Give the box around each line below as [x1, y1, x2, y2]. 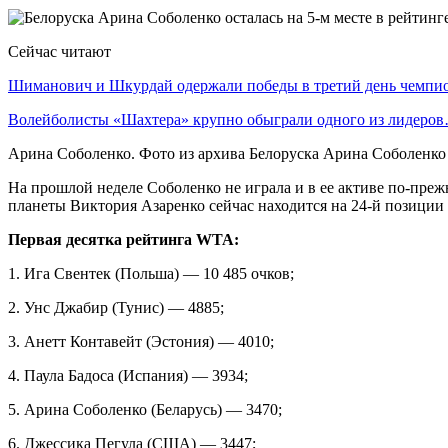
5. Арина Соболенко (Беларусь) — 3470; [8, 400, 282, 418]
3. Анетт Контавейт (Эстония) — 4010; [8, 332, 274, 350]
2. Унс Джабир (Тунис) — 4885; [8, 298, 224, 316]
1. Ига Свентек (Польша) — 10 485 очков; [8, 264, 294, 282]
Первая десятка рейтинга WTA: [8, 230, 239, 248]
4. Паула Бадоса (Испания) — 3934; [8, 366, 248, 384]
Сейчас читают [8, 42, 111, 60]
